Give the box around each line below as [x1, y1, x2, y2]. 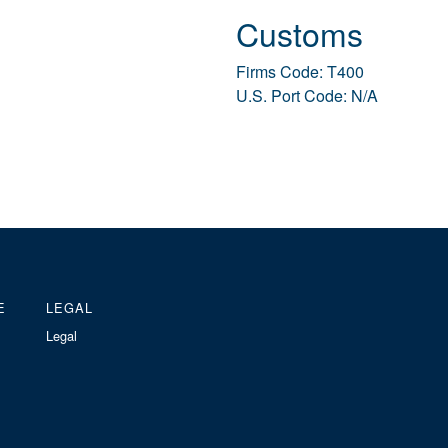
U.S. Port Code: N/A [236, 84, 378, 108]
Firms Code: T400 [236, 60, 364, 84]
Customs [236, 10, 363, 57]
